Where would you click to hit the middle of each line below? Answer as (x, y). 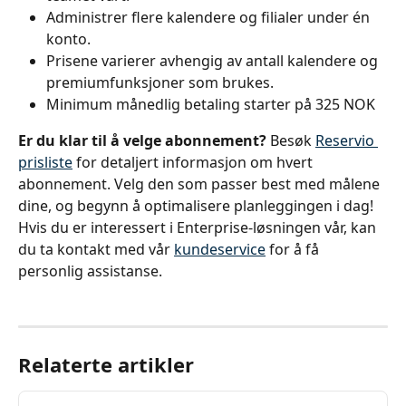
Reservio (347, 141)
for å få (294, 250)
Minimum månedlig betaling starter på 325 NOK (211, 104)
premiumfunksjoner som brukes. (160, 82)
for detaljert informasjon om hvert (194, 163)
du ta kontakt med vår (96, 250)
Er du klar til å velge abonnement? (142, 141)
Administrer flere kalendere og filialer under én (210, 17)
